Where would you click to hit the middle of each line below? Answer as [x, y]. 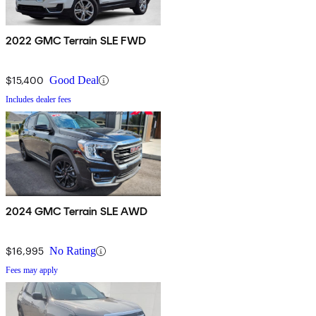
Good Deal [74, 80]
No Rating [73, 251]
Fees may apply [32, 271]
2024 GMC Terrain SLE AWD [77, 212]
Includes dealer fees [38, 100]
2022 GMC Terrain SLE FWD [76, 41]
